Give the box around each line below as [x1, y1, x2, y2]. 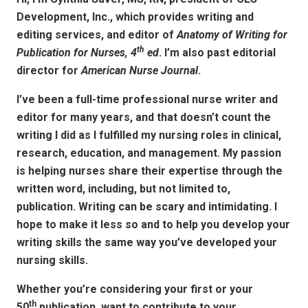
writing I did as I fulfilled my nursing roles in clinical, [16, 128, 281, 142]
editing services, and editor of [16, 27, 177, 41]
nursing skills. [16, 253, 88, 267]
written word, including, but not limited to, [16, 181, 230, 195]
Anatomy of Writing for [177, 27, 287, 41]
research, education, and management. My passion [16, 146, 281, 159]
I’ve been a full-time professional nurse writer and [16, 92, 278, 106]
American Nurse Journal [81, 63, 198, 77]
